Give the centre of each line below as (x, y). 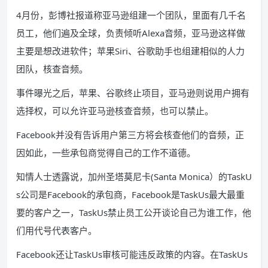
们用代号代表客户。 (57, 230)
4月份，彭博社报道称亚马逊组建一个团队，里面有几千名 (131, 15)
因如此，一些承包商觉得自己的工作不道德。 (106, 153)
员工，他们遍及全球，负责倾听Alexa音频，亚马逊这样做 (131, 33)
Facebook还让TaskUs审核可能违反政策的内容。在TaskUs (132, 254)
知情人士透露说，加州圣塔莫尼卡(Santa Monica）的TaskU (134, 176)
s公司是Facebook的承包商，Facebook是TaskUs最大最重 (130, 194)
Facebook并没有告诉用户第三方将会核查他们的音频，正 (130, 135)
